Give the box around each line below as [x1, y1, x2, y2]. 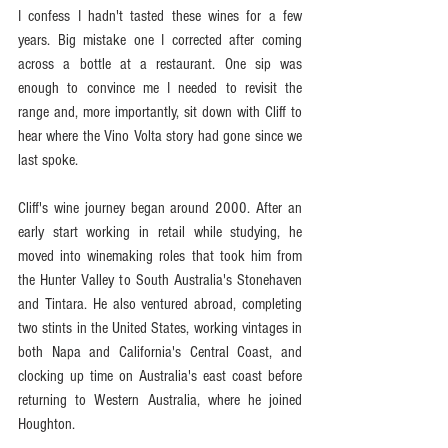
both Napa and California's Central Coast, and [18, 342, 302, 361]
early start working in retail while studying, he [18, 222, 302, 241]
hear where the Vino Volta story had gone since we [18, 126, 302, 145]
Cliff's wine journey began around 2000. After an [18, 198, 302, 217]
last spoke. [18, 150, 78, 169]
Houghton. [18, 414, 75, 433]
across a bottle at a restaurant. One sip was [18, 54, 302, 73]
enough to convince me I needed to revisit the [18, 78, 302, 97]
